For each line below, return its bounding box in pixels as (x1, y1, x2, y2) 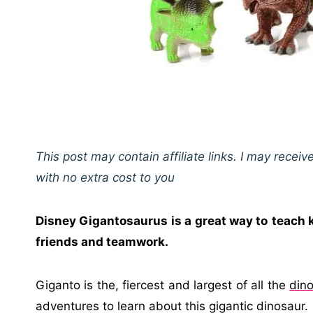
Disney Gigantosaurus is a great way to (36, 213, 268, 228)
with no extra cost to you (36, 170, 175, 184)
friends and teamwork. (36, 234, 168, 249)
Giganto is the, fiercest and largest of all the (36, 277, 290, 292)
